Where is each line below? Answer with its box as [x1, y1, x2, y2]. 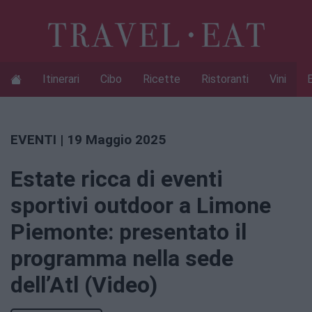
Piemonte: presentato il [10, 219, 247, 246]
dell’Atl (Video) [10, 272, 157, 299]
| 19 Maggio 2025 [56, 131, 166, 148]
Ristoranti [201, 72, 249, 86]
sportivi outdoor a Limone [10, 192, 271, 219]
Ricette [143, 72, 180, 86]
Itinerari [42, 72, 79, 86]
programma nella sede [10, 245, 233, 272]
